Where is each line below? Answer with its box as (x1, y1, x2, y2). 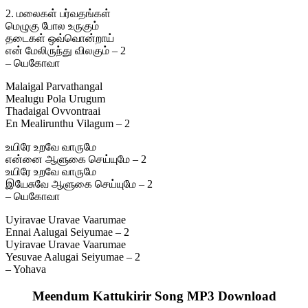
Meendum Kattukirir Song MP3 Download (32, 289, 276, 304)
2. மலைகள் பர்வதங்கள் (5, 8, 111, 20)
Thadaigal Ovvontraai (5, 105, 100, 118)
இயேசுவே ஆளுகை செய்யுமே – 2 (5, 178, 153, 190)
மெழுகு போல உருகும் (5, 20, 99, 32)
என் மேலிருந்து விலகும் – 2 (5, 45, 126, 57)
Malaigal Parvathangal (5, 80, 102, 93)
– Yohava (5, 263, 46, 276)
